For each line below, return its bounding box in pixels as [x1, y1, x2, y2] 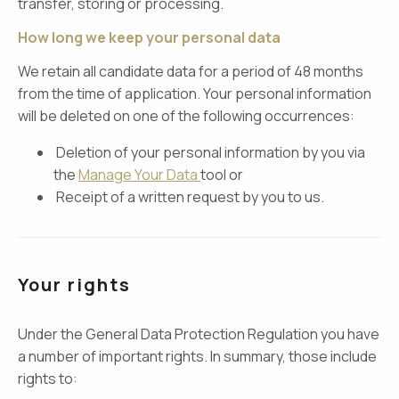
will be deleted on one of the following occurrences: [18, 106, 354, 126]
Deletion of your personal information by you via [53, 142, 365, 162]
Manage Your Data [78, 165, 200, 184]
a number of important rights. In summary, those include [18, 346, 377, 366]
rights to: [18, 369, 80, 388]
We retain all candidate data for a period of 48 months [18, 61, 363, 81]
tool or [200, 165, 246, 184]
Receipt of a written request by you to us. [53, 187, 327, 207]
